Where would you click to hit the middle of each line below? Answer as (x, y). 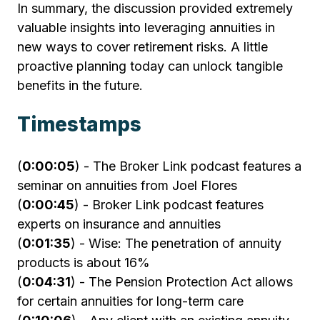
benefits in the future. (80, 86)
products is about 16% (84, 263)
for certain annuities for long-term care (130, 301)
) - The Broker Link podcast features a (188, 166)
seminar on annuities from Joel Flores (127, 186)
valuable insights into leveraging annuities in (146, 28)
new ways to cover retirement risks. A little (142, 47)
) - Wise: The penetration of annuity (176, 244)
